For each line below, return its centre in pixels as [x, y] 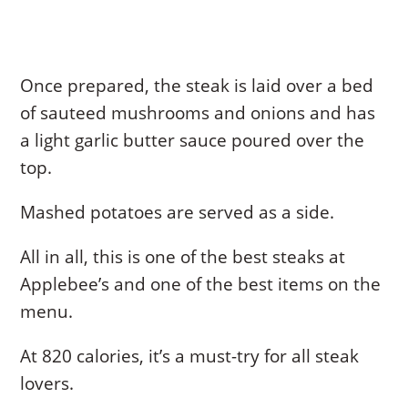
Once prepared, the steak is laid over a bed [197, 85]
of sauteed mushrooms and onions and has [198, 112]
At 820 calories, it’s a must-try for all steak [190, 356]
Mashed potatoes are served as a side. [178, 212]
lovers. [47, 383]
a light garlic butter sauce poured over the [193, 140]
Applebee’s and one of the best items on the [201, 284]
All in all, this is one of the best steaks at [183, 256]
